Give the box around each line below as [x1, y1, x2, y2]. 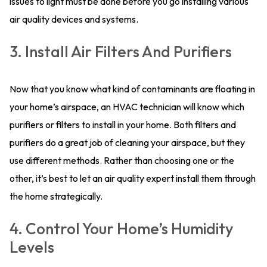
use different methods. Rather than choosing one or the [10, 154, 234, 166]
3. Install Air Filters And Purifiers [10, 42, 232, 61]
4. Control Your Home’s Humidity [10, 219, 233, 238]
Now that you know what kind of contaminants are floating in [10, 83, 255, 95]
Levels [10, 237, 54, 257]
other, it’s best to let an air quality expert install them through [10, 172, 256, 184]
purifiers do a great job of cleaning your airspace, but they [10, 136, 245, 148]
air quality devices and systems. [10, 13, 138, 25]
